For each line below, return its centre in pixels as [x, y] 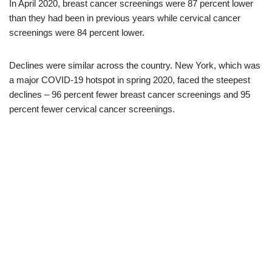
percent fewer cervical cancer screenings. [92, 109]
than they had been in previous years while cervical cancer [125, 18]
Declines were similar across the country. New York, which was [135, 65]
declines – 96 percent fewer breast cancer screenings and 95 [130, 94]
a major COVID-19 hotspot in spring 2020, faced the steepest [130, 80]
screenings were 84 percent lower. [77, 32]
